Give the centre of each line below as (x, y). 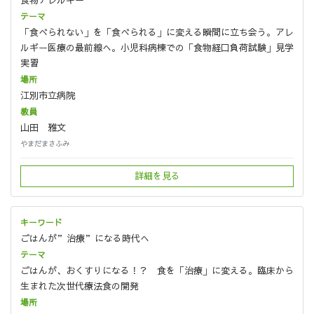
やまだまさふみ (45, 144)
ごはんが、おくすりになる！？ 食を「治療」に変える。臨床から (157, 270)
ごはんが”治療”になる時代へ (85, 238)
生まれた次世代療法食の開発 (80, 286)
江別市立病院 (48, 96)
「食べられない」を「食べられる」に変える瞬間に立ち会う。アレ (157, 33)
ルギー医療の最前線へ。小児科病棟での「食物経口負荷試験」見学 (157, 48)
